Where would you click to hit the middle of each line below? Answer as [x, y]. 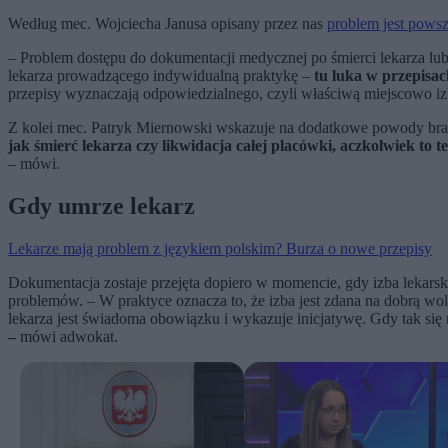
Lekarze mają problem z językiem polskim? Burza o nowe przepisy [220, 249]
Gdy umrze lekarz [101, 206]
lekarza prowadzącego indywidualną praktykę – [161, 76]
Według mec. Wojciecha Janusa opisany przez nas [167, 24]
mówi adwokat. [69, 337]
